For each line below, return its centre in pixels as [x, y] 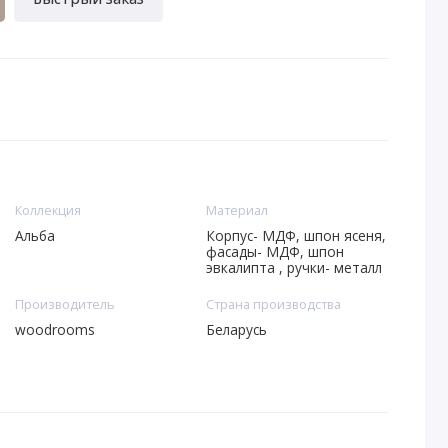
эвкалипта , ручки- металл [293, 267]
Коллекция [47, 210]
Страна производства [273, 304]
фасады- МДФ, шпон [274, 251]
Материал [236, 210]
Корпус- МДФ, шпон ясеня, [295, 235]
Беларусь [236, 329]
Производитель [64, 304]
